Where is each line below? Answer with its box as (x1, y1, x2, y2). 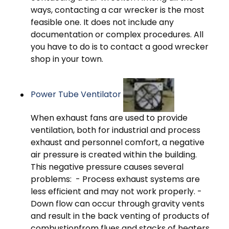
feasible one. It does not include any (31, 16, 174, 29)
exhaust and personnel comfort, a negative (31, 136, 204, 149)
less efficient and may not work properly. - (31, 186, 202, 198)
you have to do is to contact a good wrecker (31, 41, 209, 53)
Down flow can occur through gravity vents (31, 198, 204, 210)
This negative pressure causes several (31, 161, 184, 173)
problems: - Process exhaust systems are (31, 173, 200, 186)
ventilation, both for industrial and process (31, 124, 200, 136)
